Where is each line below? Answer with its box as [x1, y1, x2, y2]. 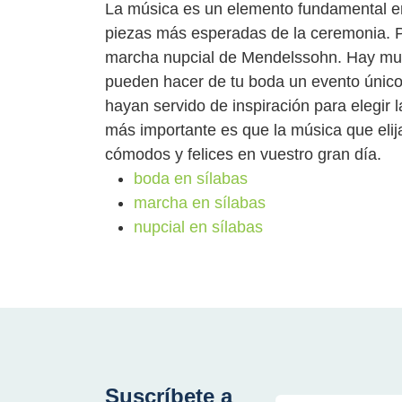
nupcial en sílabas [134, 217, 263, 236]
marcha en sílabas [134, 193, 266, 212]
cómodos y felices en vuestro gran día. [105, 144, 381, 163]
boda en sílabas [134, 169, 248, 188]
